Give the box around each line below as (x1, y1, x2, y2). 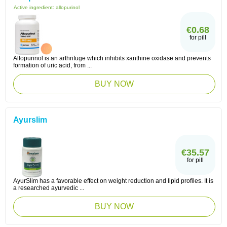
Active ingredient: (14, 5, 56, 10)
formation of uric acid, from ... (13, 62, 92, 69)
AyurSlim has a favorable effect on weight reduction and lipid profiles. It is (13, 177, 213, 184)
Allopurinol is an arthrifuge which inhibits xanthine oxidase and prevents (13, 55, 211, 62)
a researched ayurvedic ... (13, 184, 84, 192)
